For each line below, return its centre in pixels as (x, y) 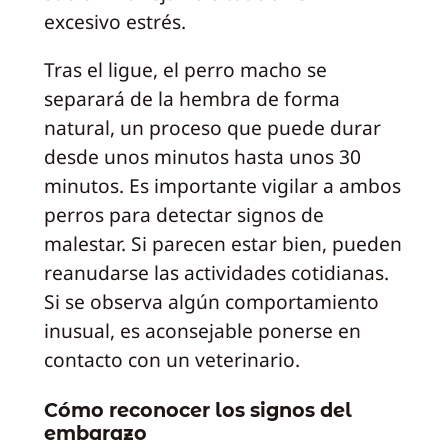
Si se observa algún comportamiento (211, 301)
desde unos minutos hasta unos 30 (202, 156)
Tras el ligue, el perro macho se (185, 69)
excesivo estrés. (114, 21)
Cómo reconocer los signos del (197, 410)
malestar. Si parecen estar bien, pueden (222, 243)
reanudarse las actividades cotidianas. (216, 272)
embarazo (95, 433)
